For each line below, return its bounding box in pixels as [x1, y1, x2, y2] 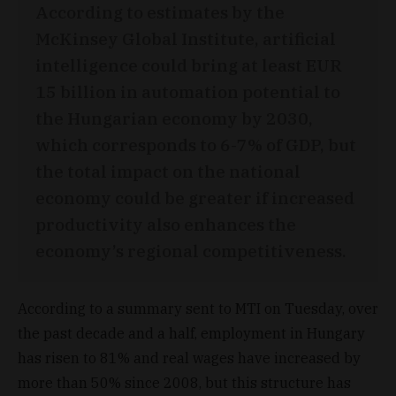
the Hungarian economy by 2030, [35, 106, 313, 129]
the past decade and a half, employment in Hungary [18, 324, 365, 342]
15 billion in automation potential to [35, 80, 340, 103]
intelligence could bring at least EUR [35, 53, 342, 76]
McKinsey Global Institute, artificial [35, 27, 336, 49]
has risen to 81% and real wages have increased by [18, 348, 361, 367]
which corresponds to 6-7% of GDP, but [35, 133, 356, 156]
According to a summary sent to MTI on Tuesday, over [18, 299, 378, 317]
